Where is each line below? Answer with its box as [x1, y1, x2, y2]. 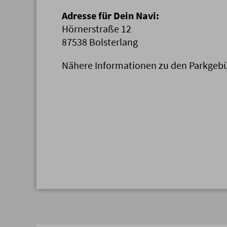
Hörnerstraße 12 [62, 22, 131, 35]
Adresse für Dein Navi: [62, 9, 159, 22]
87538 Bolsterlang [62, 35, 138, 48]
